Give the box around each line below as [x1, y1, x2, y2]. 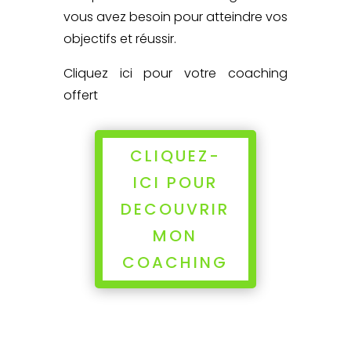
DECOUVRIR [121, 197, 230, 220]
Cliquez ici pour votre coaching [63, 63, 288, 82]
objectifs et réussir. [63, 29, 176, 48]
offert [63, 85, 98, 104]
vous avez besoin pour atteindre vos [63, 7, 288, 26]
